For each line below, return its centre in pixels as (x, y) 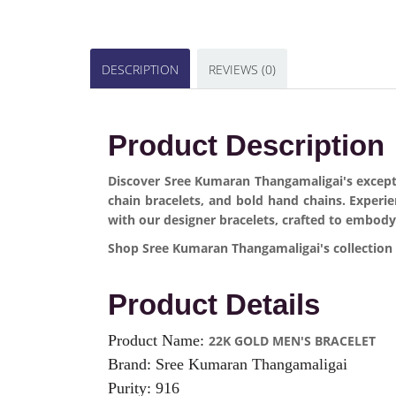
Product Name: (158, 340)
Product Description (246, 145)
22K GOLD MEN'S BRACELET (292, 341)
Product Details (214, 305)
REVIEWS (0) (242, 69)
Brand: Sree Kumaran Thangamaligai (230, 364)
